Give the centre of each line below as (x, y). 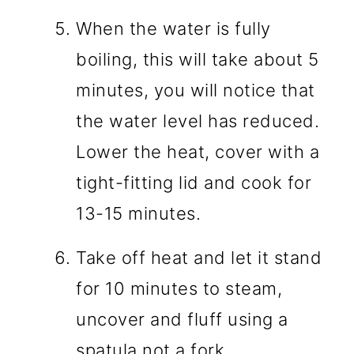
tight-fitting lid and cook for (194, 183)
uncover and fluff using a (182, 320)
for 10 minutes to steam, (179, 289)
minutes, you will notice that (196, 90)
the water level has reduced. (198, 121)
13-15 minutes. (139, 214)
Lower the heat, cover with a (198, 152)
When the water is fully (173, 29)
